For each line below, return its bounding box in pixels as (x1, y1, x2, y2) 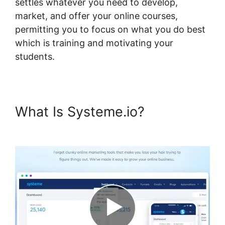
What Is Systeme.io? (15, 103, 149, 120)
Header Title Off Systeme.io (15, 120, 193, 136)
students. (15, 51, 55, 62)
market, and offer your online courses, (15, 11, 178, 21)
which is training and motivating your (15, 38, 173, 48)
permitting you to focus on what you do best (15, 24, 205, 35)
